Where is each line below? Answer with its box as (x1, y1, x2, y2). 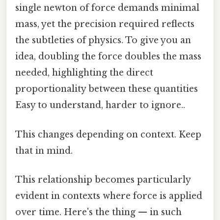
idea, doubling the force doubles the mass (15, 51, 201, 62)
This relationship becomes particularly (15, 174, 191, 185)
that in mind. (15, 145, 73, 156)
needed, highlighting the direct (15, 67, 153, 79)
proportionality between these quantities (15, 83, 198, 95)
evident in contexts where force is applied (15, 190, 202, 201)
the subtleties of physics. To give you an (15, 35, 191, 46)
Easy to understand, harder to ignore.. (15, 100, 185, 111)
